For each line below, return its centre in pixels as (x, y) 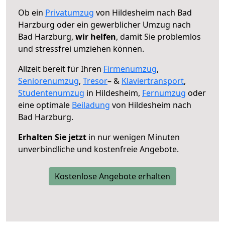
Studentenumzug (51, 93)
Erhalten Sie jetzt (52, 137)
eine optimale (45, 105)
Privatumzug (70, 12)
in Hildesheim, (113, 93)
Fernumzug (164, 93)
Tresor (95, 81)
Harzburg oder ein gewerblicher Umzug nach (104, 24)
